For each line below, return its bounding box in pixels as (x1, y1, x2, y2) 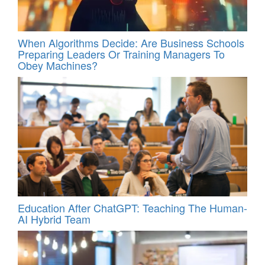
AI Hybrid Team (18, 211, 91, 227)
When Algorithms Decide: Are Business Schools (18, 34, 244, 50)
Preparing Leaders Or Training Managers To (18, 46, 225, 62)
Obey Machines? (18, 57, 98, 73)
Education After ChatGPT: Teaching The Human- (18, 200, 247, 216)
